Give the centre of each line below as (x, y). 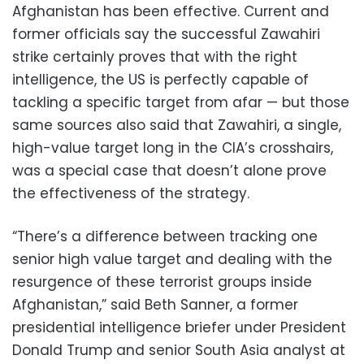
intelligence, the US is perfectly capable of (160, 79)
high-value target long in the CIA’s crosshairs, (173, 147)
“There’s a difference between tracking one (165, 236)
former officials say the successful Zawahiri (166, 34)
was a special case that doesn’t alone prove (169, 170)
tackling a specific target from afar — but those (181, 102)
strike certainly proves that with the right (155, 56)
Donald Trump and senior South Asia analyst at (179, 350)
